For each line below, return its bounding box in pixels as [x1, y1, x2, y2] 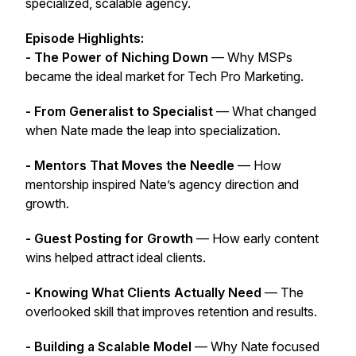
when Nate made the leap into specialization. [25, 122, 281, 138]
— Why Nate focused [192, 339, 319, 354]
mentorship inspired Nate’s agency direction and [25, 176, 299, 192]
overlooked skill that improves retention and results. [25, 304, 317, 319]
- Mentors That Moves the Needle [25, 157, 234, 173]
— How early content [193, 230, 319, 246]
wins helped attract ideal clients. [25, 250, 206, 265]
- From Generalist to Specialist [25, 103, 213, 119]
